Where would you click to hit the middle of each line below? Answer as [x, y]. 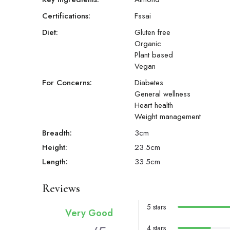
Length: [55, 162]
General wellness [162, 94]
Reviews [61, 189]
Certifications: [66, 16]
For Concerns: [67, 83]
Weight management [168, 117]
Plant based [154, 55]
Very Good [89, 213]
